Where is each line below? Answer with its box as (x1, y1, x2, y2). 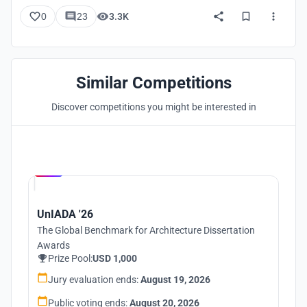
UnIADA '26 (37, 208, 93, 221)
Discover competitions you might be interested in (51, 101, 256, 112)
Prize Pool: (48, 253, 93, 264)
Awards (37, 240, 70, 251)
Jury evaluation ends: (48, 274, 140, 285)
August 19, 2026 (140, 274, 210, 285)
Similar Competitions (75, 73, 232, 93)
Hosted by (69, 154, 99, 162)
